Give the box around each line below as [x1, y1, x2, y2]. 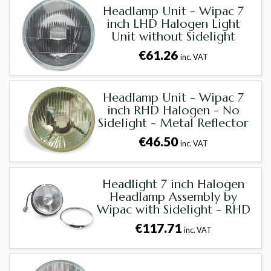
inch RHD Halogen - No [107, 103, 240, 119]
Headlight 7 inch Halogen [102, 177, 245, 192]
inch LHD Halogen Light [106, 16, 241, 32]
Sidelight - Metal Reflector [98, 116, 249, 131]
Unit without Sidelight [111, 29, 236, 45]
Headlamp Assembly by [109, 189, 238, 205]
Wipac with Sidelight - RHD [96, 202, 250, 218]
